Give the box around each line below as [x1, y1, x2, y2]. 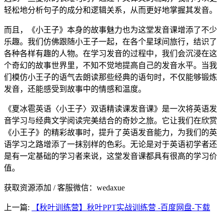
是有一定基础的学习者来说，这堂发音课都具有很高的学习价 [4, 151, 217, 160]
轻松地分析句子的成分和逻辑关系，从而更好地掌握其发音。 [4, 5, 217, 14]
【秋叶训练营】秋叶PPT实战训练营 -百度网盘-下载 [32, 203, 210, 212]
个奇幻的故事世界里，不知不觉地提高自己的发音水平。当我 [4, 61, 217, 70]
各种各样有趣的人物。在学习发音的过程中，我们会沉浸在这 [4, 49, 217, 58]
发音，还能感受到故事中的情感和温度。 [4, 84, 146, 93]
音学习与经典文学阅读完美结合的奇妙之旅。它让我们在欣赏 [4, 116, 217, 125]
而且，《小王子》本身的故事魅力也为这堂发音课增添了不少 [4, 25, 217, 34]
